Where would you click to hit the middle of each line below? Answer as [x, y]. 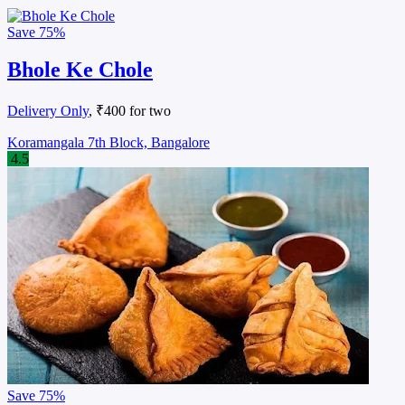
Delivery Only [48, 111]
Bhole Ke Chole [80, 70]
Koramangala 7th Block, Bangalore [108, 143]
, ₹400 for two [130, 111]
